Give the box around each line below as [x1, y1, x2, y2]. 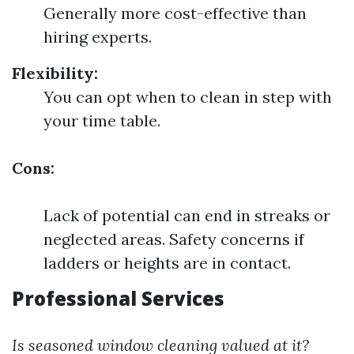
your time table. [43, 111, 160, 130]
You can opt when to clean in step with [43, 87, 332, 107]
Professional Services [12, 285, 224, 311]
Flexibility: [12, 63, 98, 83]
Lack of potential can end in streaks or [43, 205, 330, 225]
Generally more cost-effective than [43, 3, 307, 23]
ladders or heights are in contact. [43, 253, 291, 273]
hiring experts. [43, 27, 152, 47]
